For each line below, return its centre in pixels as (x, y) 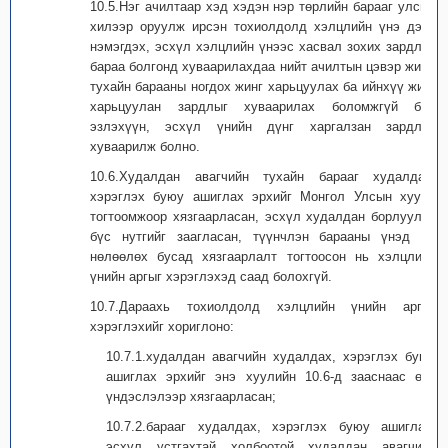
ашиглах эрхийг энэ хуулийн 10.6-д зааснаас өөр (271, 376)
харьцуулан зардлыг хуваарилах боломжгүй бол (263, 106)
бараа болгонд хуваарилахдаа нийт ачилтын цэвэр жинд (263, 66)
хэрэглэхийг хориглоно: (162, 326)
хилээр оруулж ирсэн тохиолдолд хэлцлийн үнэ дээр (263, 26)
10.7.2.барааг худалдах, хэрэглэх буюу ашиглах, (271, 426)
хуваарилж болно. (145, 146)
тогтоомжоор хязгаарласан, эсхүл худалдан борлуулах (263, 216)
